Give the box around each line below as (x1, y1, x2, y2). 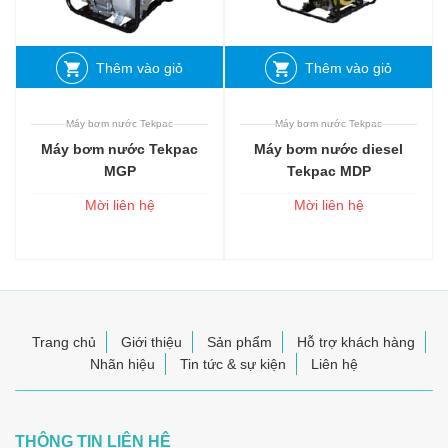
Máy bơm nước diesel (254, 140, 403, 157)
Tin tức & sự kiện (180, 355, 286, 372)
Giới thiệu (121, 333, 182, 350)
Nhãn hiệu (90, 355, 155, 372)
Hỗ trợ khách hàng (297, 333, 415, 350)
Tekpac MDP (286, 162, 371, 179)
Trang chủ (32, 333, 96, 350)
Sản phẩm (207, 333, 272, 350)
